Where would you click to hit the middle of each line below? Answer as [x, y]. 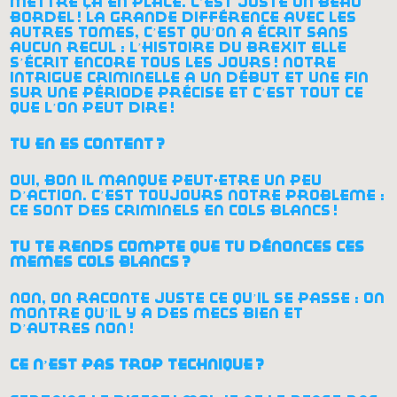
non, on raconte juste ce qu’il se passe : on [198, 299]
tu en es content [82, 144]
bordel [43, 18]
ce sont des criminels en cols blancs [171, 211]
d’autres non [69, 329]
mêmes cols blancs [95, 262]
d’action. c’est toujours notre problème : [198, 196]
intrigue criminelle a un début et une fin [190, 78]
